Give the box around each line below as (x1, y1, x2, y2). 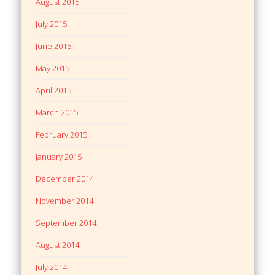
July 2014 (36, 261, 68, 273)
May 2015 (36, 62, 70, 74)
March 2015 (36, 106, 79, 118)
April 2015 (36, 84, 72, 96)
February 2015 (36, 128, 88, 140)
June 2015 (36, 40, 72, 52)
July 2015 (36, 18, 68, 29)
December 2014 (36, 172, 95, 184)
